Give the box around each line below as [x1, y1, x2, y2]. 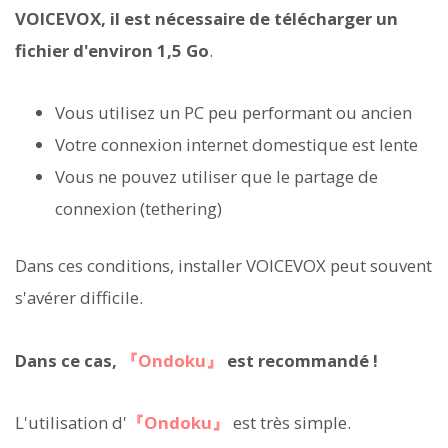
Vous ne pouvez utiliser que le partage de [55, 165, 378, 189]
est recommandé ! [223, 348, 378, 372]
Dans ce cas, [15, 348, 121, 372]
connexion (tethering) [55, 197, 222, 221]
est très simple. [229, 410, 351, 434]
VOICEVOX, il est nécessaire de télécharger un [15, 6, 398, 30]
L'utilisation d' [15, 410, 127, 434]
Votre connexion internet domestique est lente [55, 133, 418, 157]
